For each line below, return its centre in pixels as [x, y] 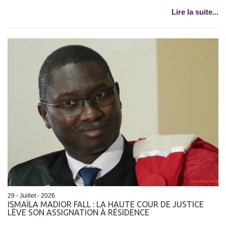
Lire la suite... [195, 12]
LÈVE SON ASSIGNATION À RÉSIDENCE [78, 212]
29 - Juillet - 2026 [31, 195]
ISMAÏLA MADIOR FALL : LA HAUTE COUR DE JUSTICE [106, 204]
